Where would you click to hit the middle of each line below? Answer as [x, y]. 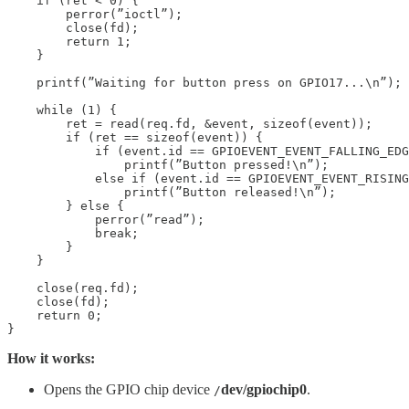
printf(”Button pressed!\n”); [168, 165]
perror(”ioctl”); [95, 15]
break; [73, 234]
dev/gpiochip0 [264, 390]
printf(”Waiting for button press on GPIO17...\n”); [204, 83]
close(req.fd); [73, 288]
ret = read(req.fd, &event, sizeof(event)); [190, 124]
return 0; [55, 316]
